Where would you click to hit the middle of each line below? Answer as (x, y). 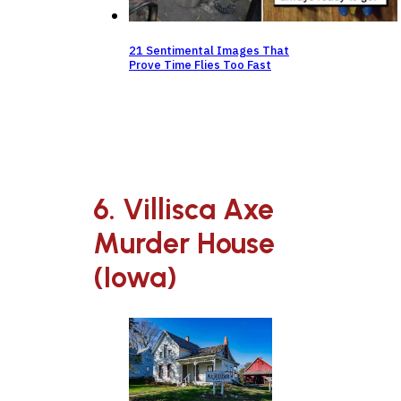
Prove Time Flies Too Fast (200, 64)
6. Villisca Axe (183, 209)
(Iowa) (135, 277)
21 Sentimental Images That (209, 50)
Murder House (184, 243)
